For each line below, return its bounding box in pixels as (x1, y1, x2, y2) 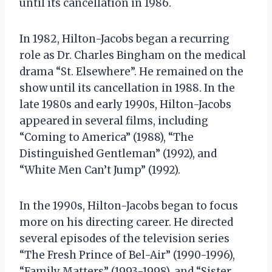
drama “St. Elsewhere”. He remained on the (19, 64, 243, 78)
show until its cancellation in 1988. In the (19, 81, 235, 95)
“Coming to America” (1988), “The (19, 130, 194, 144)
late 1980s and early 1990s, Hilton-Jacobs (19, 97, 231, 111)
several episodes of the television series (19, 231, 229, 245)
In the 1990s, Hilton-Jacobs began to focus (19, 199, 238, 212)
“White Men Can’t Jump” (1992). (19, 163, 180, 177)
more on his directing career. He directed (19, 215, 233, 229)
